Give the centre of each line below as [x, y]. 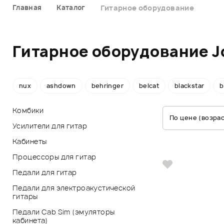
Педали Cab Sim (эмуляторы [64, 211]
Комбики [28, 110]
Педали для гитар [45, 172]
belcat [149, 85]
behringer [107, 85]
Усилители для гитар [50, 125]
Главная [27, 7]
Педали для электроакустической [74, 187]
